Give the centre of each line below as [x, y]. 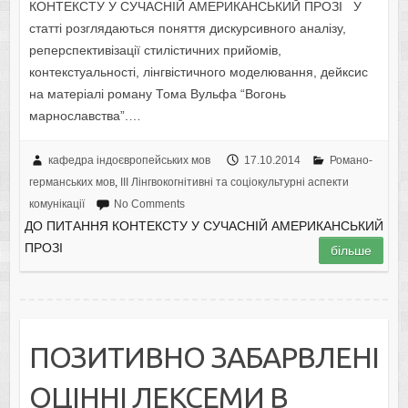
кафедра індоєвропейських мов [129, 160]
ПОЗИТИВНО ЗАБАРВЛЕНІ [204, 357]
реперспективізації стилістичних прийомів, [155, 50]
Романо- [351, 160]
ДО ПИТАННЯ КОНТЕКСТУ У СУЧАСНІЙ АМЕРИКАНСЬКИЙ [204, 225]
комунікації [56, 204]
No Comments [149, 204]
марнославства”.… [85, 115]
